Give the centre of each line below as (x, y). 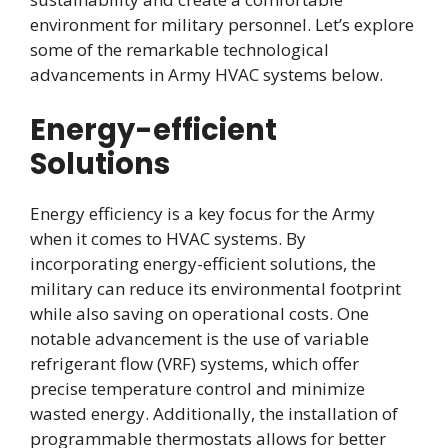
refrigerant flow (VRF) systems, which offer (194, 363)
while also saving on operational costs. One (199, 313)
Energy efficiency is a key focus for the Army (202, 213)
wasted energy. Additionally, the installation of (214, 413)
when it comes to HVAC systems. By (168, 238)
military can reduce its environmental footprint (215, 288)
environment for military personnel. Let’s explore (222, 25)
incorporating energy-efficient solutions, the (203, 263)
